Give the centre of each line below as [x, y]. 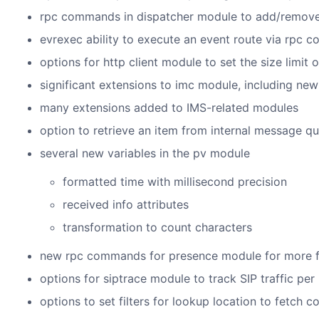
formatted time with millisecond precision [175, 182]
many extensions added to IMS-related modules [169, 108]
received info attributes [126, 204]
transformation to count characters [157, 227]
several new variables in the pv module [145, 153]
